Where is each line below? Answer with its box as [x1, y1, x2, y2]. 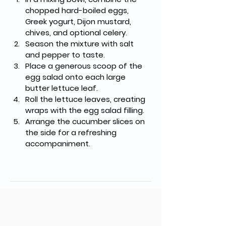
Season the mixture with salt [25, 38, 136, 49]
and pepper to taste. [25, 49, 105, 60]
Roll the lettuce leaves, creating [25, 94, 147, 104]
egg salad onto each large [25, 72, 128, 82]
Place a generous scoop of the [25, 61, 144, 71]
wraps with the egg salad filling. [25, 105, 144, 116]
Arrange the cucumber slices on [25, 116, 147, 127]
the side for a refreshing [25, 127, 119, 138]
